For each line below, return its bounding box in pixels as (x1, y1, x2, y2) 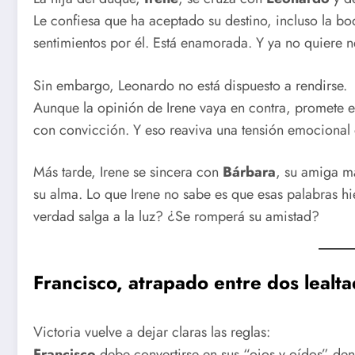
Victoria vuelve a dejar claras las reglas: (33, 321, 270, 342)
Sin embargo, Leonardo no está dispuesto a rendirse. (33, 74, 347, 96)
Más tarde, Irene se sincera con (33, 162, 223, 183)
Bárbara (223, 162, 276, 183)
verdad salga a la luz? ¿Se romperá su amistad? (33, 206, 319, 227)
